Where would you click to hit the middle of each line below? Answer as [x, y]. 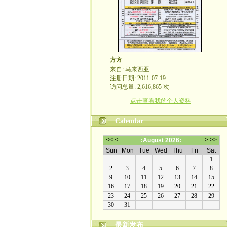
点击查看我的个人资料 [161, 101]
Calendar [129, 121]
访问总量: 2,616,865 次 [140, 87]
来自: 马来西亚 [130, 69]
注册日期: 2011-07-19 [138, 78]
